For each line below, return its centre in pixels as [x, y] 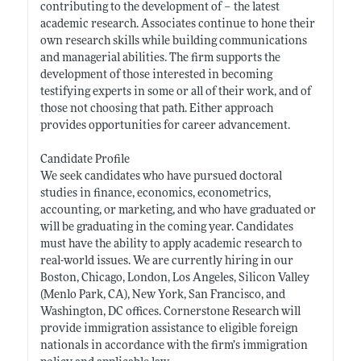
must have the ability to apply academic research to [171, 244]
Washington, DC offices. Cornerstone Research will [170, 312]
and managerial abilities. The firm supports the [160, 58]
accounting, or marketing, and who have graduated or [178, 210]
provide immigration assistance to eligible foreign [169, 329]
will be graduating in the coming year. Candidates [166, 227]
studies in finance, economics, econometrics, [155, 193]
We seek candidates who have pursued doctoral [161, 176]
